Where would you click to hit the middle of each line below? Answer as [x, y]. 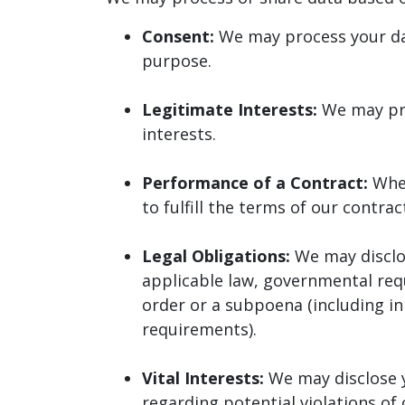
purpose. [177, 60]
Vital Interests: [203, 377]
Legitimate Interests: [230, 109]
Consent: [178, 36]
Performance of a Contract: [257, 182]
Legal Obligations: [216, 255]
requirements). [199, 329]
